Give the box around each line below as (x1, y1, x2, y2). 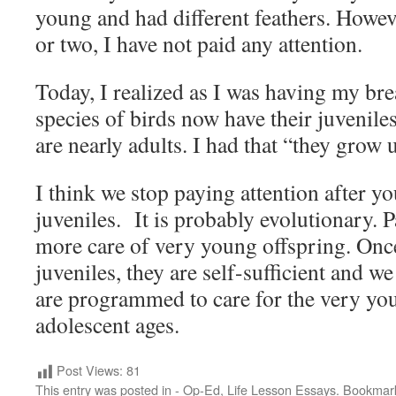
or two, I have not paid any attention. (35, 28, 370, 59)
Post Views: (57, 361, 123, 380)
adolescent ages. (35, 309, 187, 340)
